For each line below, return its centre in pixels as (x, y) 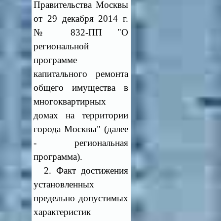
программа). (58, 157)
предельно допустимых (81, 198)
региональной (61, 46)
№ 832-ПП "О (81, 32)
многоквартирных (70, 101)
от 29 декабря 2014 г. (81, 18)
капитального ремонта (81, 74)
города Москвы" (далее (81, 129)
